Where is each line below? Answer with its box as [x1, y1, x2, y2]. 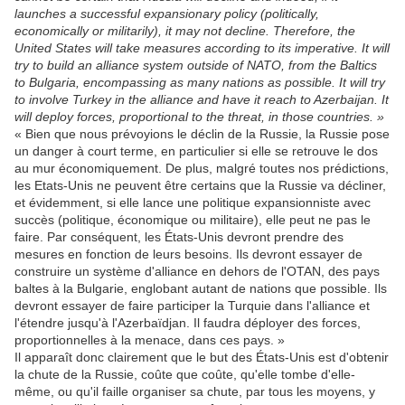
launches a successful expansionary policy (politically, [14, 6, 319, 22]
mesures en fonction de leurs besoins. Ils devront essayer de [14, 247, 363, 262]
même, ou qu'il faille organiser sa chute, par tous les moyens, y [14, 384, 375, 400]
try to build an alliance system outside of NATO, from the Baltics [14, 58, 377, 73]
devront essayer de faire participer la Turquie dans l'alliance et [14, 298, 370, 314]
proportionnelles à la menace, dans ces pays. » [14, 333, 285, 348]
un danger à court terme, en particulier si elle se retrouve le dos [14, 144, 378, 159]
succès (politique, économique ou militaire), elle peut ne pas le [14, 212, 371, 228]
